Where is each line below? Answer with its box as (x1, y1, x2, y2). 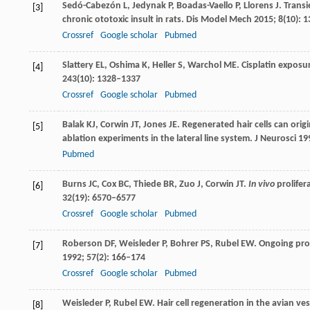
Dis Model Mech (186, 14, 252, 25)
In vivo (248, 179, 277, 190)
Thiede (134, 179, 161, 190)
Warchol (188, 60, 221, 71)
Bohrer (170, 238, 199, 249)
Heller (152, 60, 176, 71)
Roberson (62, 238, 102, 249)
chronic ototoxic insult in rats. (62, 14, 186, 25)
